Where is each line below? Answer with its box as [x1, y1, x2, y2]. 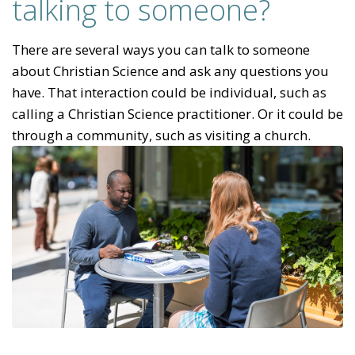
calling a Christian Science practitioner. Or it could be [12, 104, 343, 123]
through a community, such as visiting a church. [12, 125, 311, 144]
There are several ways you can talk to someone [12, 40, 310, 59]
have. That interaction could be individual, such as [12, 82, 326, 101]
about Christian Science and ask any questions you [12, 61, 329, 80]
